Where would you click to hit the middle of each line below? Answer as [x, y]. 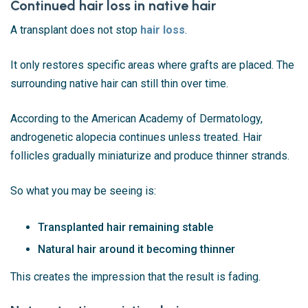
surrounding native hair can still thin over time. [119, 84]
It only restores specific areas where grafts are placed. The [152, 65]
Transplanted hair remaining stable [125, 228]
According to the [51, 119]
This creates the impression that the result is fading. [135, 277]
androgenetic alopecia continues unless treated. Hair [136, 137]
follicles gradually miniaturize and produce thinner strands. [150, 156]
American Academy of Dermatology [176, 119]
